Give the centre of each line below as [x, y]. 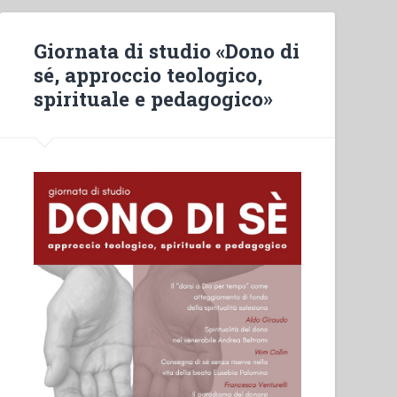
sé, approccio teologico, [148, 74]
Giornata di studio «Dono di [167, 50]
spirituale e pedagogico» [154, 98]
